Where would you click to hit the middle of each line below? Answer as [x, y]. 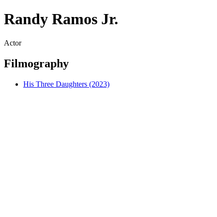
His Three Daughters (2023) [66, 84]
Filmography [36, 63]
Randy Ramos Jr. [61, 19]
